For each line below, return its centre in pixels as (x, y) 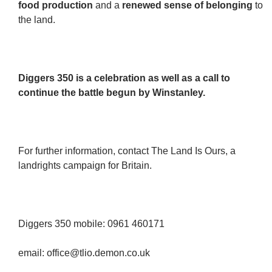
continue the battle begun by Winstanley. (112, 93)
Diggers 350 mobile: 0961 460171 (91, 224)
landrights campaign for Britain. (85, 165)
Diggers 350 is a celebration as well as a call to (124, 78)
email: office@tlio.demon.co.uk (84, 253)
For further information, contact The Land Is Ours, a (127, 151)
